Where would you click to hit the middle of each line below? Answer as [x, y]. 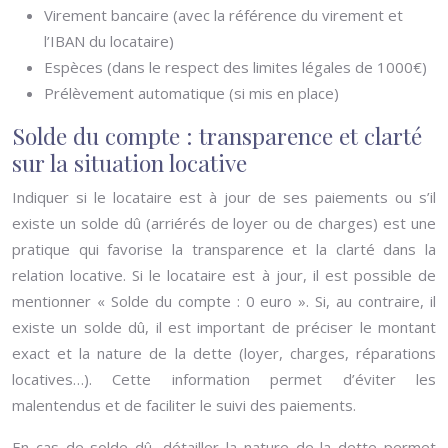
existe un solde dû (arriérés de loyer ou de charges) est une [224, 223]
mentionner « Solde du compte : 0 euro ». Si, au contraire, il [224, 301]
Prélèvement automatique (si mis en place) [191, 93]
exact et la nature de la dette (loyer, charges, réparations [224, 353]
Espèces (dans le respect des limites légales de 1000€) [235, 67]
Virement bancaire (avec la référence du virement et [223, 15]
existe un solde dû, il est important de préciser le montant [224, 327]
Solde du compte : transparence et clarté [217, 135]
